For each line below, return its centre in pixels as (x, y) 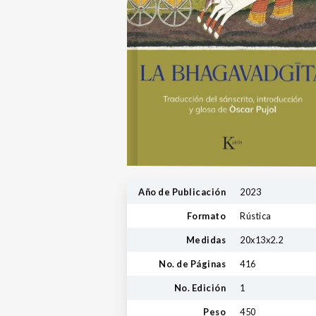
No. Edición (200, 287)
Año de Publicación (182, 192)
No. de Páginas (192, 263)
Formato (206, 215)
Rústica (256, 215)
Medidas (206, 239)
